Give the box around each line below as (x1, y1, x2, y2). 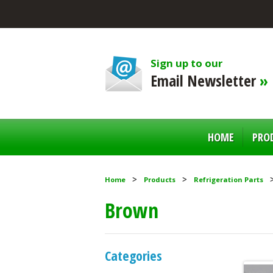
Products (144, 175, 175, 184)
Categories (105, 246, 162, 264)
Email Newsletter (151, 70, 260, 91)
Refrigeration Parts (194, 175, 263, 184)
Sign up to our (151, 56, 222, 70)
